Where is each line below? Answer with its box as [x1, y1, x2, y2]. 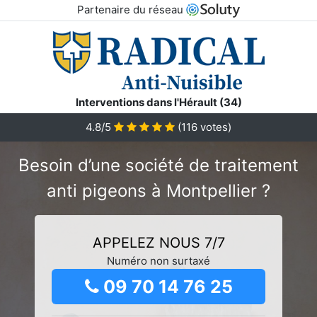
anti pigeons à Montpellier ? [47, 180, 270, 201]
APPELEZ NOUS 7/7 [92, 234, 225, 251]
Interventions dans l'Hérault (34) [75, 95, 242, 109]
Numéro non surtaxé [107, 253, 210, 267]
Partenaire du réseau [76, 3, 186, 16]
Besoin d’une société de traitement [18, 154, 299, 175]
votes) [197, 120, 231, 134]
